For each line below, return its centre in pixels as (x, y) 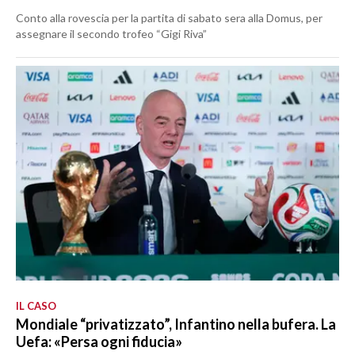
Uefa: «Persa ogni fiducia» (99, 341)
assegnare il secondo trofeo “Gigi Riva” (111, 33)
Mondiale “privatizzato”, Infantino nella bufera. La (176, 324)
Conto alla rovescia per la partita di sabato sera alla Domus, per (169, 17)
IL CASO (36, 305)
